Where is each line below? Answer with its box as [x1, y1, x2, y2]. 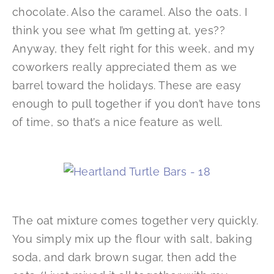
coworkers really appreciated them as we [12, 61, 237, 74]
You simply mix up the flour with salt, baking [12, 232, 252, 246]
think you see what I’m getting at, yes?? [12, 24, 225, 37]
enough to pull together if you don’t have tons [12, 97, 261, 111]
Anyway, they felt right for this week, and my [12, 42, 254, 56]
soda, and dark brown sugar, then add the [12, 251, 237, 264]
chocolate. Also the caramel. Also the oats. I [12, 6, 247, 19]
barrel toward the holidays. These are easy [12, 79, 242, 92]
